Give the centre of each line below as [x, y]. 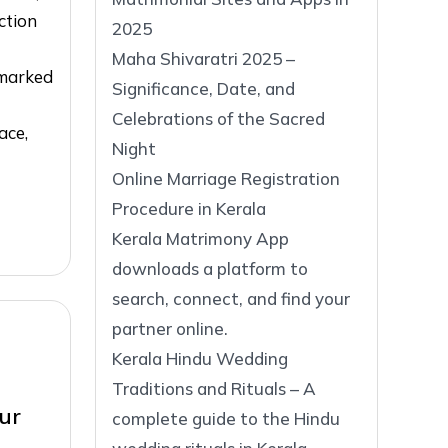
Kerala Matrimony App [200, 238]
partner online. [170, 328]
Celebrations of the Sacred [218, 118]
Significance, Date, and [203, 88]
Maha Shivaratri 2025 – [203, 58]
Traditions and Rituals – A [214, 388]
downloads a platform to [210, 268]
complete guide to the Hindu [226, 418]
